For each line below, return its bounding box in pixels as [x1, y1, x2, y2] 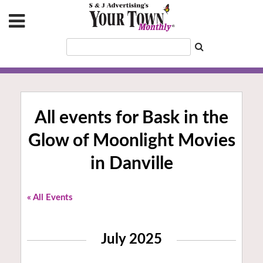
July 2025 [101, 232, 162, 247]
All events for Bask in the [35, 109, 228, 127]
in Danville [90, 155, 173, 173]
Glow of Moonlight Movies [28, 132, 235, 150]
